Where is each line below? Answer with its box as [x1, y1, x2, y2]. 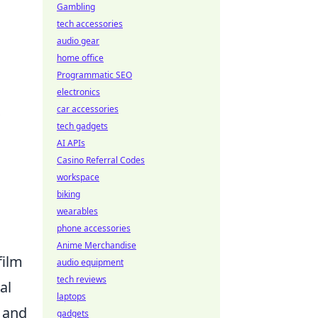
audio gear [57, 35, 99, 47]
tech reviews [57, 273, 106, 285]
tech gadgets [57, 120, 108, 132]
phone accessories [57, 222, 131, 234]
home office [57, 52, 104, 64]
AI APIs [57, 137, 85, 149]
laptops [57, 290, 86, 302]
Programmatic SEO [57, 69, 132, 81]
